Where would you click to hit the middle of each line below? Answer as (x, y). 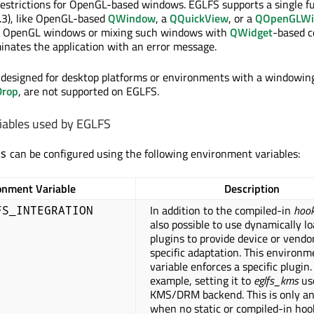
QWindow (132, 18)
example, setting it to (202, 281)
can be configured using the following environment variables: (153, 154)
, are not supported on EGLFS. (89, 91)
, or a (242, 18)
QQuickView (199, 18)
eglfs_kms (276, 281)
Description (252, 189)
